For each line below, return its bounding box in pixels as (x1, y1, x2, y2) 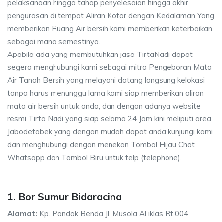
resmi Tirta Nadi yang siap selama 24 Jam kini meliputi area (7, 114, 211, 123)
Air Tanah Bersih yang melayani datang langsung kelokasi (7, 75, 205, 85)
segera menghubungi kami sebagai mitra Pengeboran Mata (7, 62, 212, 72)
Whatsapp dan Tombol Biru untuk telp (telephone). (7, 153, 182, 162)
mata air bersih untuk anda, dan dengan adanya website (7, 101, 201, 111)
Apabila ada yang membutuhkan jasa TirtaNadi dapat (7, 50, 193, 59)
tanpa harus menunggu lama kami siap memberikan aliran (7, 88, 204, 98)
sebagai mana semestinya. (7, 37, 100, 46)
